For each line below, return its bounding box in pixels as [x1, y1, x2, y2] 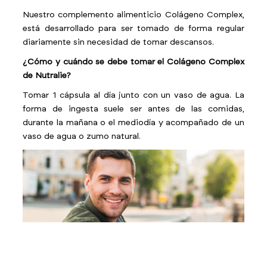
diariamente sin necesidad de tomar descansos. [23, 38, 215, 46]
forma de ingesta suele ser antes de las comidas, [23, 105, 244, 113]
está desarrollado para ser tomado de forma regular [23, 24, 244, 33]
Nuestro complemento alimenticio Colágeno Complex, [23, 11, 244, 19]
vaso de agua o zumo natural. [23, 132, 141, 141]
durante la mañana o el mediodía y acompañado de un [23, 119, 244, 127]
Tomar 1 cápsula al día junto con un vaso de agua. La [23, 91, 244, 100]
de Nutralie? [23, 72, 72, 80]
